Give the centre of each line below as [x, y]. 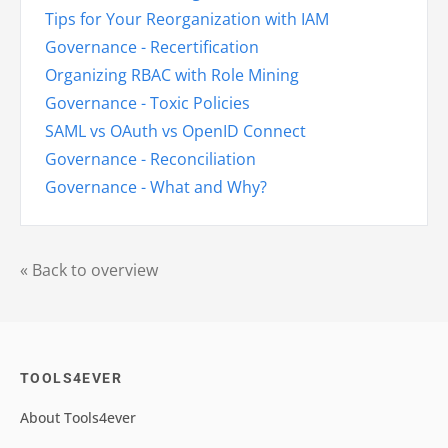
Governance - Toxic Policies [147, 103]
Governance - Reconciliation [150, 159]
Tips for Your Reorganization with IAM [187, 19]
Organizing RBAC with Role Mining [172, 75]
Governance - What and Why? [156, 187]
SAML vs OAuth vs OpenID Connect [175, 131]
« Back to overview [89, 270]
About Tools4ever [78, 418]
